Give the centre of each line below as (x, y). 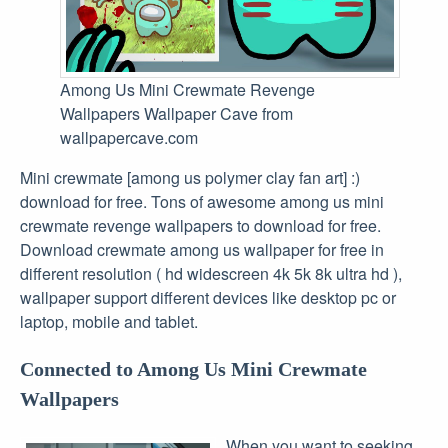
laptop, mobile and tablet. (109, 321)
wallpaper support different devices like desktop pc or (208, 297)
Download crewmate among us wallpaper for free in (202, 249)
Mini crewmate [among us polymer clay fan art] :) (190, 177)
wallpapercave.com (129, 137)
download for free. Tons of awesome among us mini (202, 201)
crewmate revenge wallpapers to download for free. (200, 225)
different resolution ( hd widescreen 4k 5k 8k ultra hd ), (211, 273)
